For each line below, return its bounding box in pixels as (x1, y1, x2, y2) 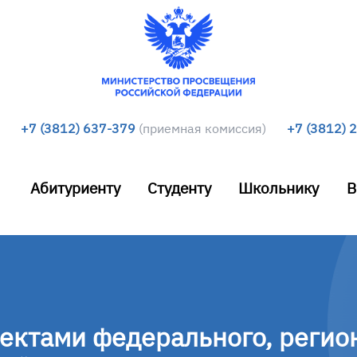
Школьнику (238, 178, 320, 198)
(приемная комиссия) (139, 120, 267, 136)
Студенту (147, 178, 212, 198)
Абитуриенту (29, 178, 120, 198)
